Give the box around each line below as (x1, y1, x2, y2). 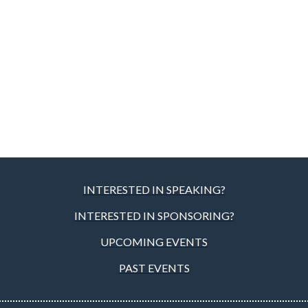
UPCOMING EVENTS (100, 234, 208, 248)
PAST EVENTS (118, 261, 190, 274)
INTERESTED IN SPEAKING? (82, 182, 225, 196)
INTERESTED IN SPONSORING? (74, 208, 234, 222)
